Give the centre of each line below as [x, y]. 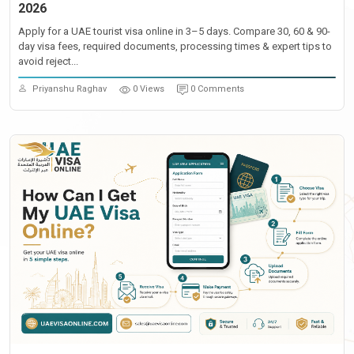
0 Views [149, 89]
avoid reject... [48, 61]
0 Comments [217, 89]
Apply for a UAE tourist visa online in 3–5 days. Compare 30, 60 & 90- [174, 31]
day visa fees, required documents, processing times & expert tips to [175, 46]
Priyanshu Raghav [70, 89]
